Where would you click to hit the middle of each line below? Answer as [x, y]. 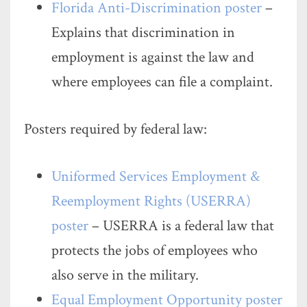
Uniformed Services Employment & [156, 176]
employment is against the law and [153, 57]
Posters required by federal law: [115, 129]
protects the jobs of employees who [155, 250]
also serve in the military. [125, 275]
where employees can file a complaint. [162, 82]
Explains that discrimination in [143, 33]
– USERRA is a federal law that [181, 226]
